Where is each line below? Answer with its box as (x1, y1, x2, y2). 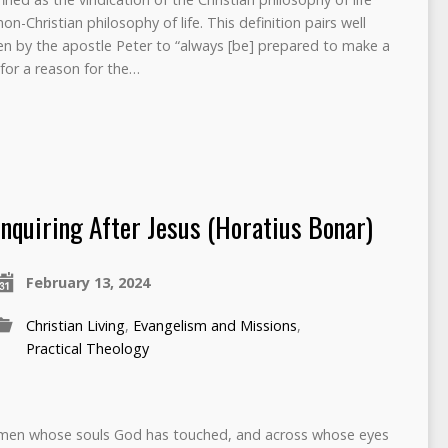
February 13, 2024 (25, 272, 150, 292)
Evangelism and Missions (132, 315, 297, 335)
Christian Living (25, 315, 125, 335)
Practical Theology (25, 338, 149, 358)
